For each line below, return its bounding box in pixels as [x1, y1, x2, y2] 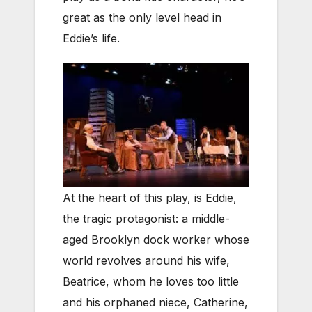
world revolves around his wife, [63, 253, 230, 267]
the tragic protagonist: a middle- [63, 211, 230, 226]
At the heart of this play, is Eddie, [63, 190, 237, 205]
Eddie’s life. [63, 31, 120, 45]
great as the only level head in [63, 10, 221, 24]
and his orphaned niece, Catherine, [63, 295, 248, 309]
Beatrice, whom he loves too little [63, 274, 239, 288]
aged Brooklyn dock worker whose [63, 232, 249, 247]
